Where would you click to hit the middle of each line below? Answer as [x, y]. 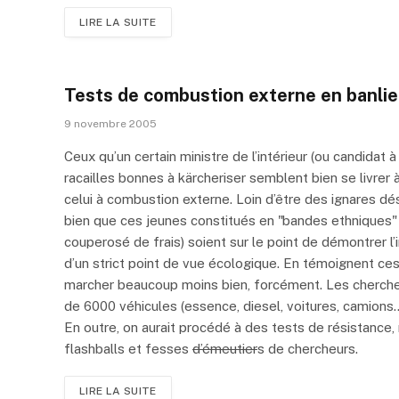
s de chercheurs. [308, 348]
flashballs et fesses [128, 348]
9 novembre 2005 [110, 123]
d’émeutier [225, 348]
